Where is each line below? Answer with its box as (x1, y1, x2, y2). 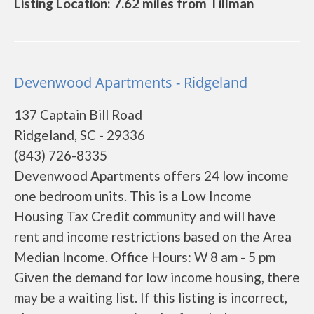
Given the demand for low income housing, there (14, 269, 300, 285)
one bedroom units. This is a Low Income (14, 188, 252, 204)
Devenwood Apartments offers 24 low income (14, 168, 289, 184)
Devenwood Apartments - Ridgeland (14, 73, 247, 92)
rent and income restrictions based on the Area (14, 228, 292, 245)
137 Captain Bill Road (14, 107, 142, 123)
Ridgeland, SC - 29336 (14, 127, 145, 143)
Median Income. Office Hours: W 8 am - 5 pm (14, 249, 275, 265)
